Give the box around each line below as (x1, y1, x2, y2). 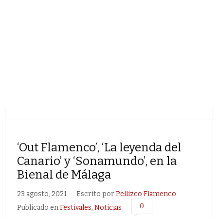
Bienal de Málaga (17, 168, 111, 182)
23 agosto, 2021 (17, 190, 67, 198)
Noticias (94, 203, 122, 212)
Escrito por (76, 190, 116, 198)
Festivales (60, 203, 91, 212)
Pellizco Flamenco (116, 190, 176, 198)
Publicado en (17, 203, 60, 212)
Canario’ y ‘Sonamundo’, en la (17, 154, 177, 168)
